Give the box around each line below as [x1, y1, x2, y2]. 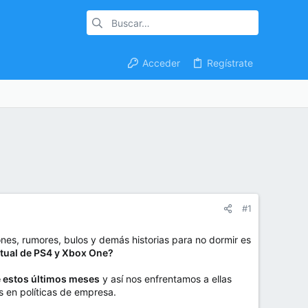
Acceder [142, 56, 180, 69]
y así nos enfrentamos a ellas [100, 273, 232, 285]
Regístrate [207, 56, 253, 69]
